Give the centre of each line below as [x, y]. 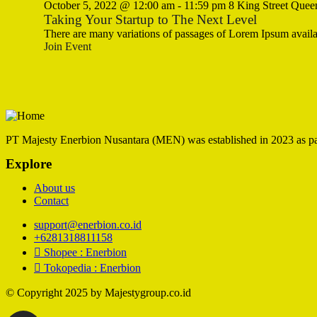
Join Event [67, 46]
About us [54, 188]
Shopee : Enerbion [85, 252]
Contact [51, 201]
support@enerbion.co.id [88, 225]
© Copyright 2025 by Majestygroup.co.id [98, 293]
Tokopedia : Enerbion [92, 268]
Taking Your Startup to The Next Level [150, 19]
